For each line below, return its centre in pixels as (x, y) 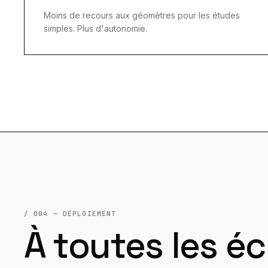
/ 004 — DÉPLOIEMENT (70, 214)
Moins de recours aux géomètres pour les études (142, 15)
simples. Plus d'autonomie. (95, 28)
